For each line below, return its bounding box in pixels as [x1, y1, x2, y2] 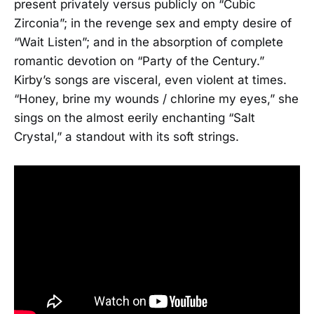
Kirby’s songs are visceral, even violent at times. [14, 73, 287, 88]
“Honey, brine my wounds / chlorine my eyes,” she [14, 92, 299, 107]
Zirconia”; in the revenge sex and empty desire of [14, 16, 292, 31]
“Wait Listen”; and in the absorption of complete [14, 35, 283, 50]
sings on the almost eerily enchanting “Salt [14, 111, 255, 125]
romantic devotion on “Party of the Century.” [14, 54, 264, 69]
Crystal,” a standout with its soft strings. [14, 130, 239, 144]
